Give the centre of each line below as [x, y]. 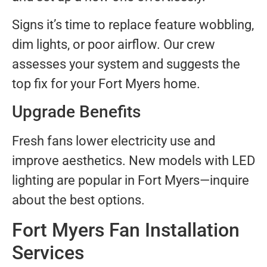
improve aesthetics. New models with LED [133, 161]
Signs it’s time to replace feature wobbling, [133, 25]
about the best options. [78, 200]
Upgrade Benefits [76, 112]
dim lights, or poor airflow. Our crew [114, 45]
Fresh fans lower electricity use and [114, 141]
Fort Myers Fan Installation [126, 230]
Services [48, 252]
